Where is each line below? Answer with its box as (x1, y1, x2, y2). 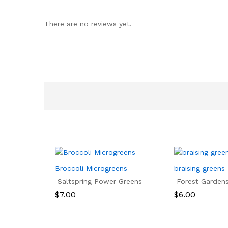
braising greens (174, 164, 225, 173)
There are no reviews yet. (44, 20, 132, 28)
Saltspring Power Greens (58, 177, 142, 186)
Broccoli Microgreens (55, 164, 127, 173)
